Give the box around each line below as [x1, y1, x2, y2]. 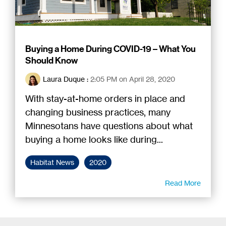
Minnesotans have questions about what [25, 120, 193, 131]
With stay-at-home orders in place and [25, 92, 185, 104]
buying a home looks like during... [25, 133, 163, 145]
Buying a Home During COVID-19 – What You [25, 43, 196, 54]
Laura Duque [43, 74, 85, 83]
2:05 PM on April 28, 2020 [90, 74, 175, 83]
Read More [165, 178, 201, 187]
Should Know [25, 54, 78, 66]
